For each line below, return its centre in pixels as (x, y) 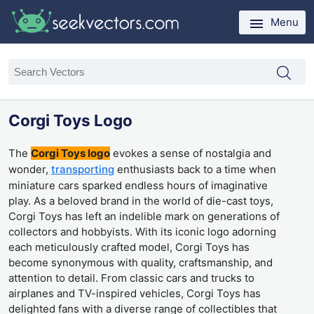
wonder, (30, 170)
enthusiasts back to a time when (195, 170)
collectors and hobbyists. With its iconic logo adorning (142, 232)
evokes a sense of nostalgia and (191, 153)
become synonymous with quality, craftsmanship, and (141, 263)
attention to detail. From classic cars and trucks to (131, 278)
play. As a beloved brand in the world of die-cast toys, (141, 201)
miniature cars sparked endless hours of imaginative (138, 186)
